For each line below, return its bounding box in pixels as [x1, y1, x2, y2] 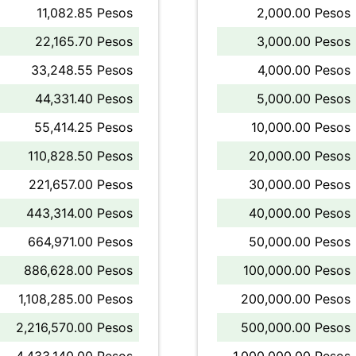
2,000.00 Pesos [257, 5, 350, 21]
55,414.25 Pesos [34, 119, 133, 135]
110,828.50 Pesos [28, 148, 133, 164]
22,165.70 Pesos [35, 33, 133, 49]
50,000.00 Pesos [249, 234, 350, 250]
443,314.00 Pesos [26, 205, 133, 221]
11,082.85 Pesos [37, 5, 133, 21]
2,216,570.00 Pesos [16, 319, 133, 335]
